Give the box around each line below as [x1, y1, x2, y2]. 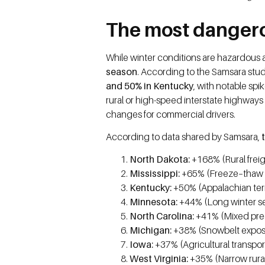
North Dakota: [130, 153, 190, 166]
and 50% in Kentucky [106, 79, 194, 92]
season [106, 65, 138, 77]
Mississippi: [130, 167, 180, 180]
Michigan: [130, 224, 174, 237]
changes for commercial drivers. [106, 108, 236, 120]
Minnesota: [130, 196, 178, 208]
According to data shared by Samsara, [106, 130, 260, 143]
